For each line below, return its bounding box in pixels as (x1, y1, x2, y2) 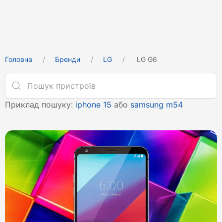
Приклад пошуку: (5, 100, 75, 110)
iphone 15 (75, 100, 111, 110)
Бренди (55, 55, 80, 63)
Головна (5, 55, 32, 63)
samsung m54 (130, 100, 183, 110)
